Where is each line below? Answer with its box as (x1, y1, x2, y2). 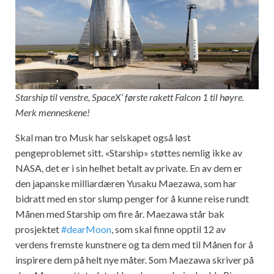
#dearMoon (61, 223, 111, 235)
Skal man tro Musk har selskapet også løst (15, 131, 191, 143)
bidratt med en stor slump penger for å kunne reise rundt (15, 192, 249, 204)
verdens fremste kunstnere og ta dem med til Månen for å (15, 238, 253, 250)
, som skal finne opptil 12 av (111, 223, 226, 235)
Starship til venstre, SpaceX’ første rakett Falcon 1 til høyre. (15, 91, 244, 103)
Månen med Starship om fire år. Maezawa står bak (15, 207, 224, 220)
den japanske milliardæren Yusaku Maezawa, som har (15, 177, 237, 189)
